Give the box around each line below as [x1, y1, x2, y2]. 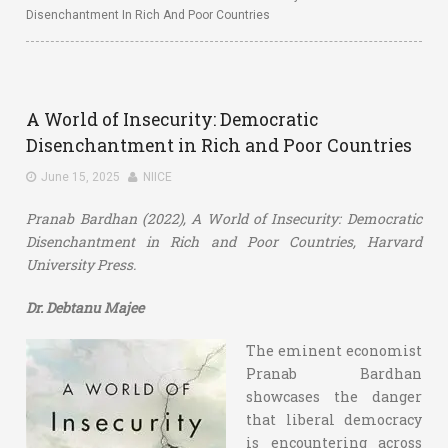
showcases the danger [246, 387, 422, 406]
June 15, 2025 [41, 170, 121, 184]
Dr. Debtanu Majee [26, 298, 145, 317]
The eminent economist [246, 341, 422, 360]
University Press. [26, 255, 137, 274]
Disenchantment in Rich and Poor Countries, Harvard [26, 232, 422, 251]
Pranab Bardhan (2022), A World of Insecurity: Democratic [26, 209, 422, 228]
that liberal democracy [246, 410, 422, 429]
